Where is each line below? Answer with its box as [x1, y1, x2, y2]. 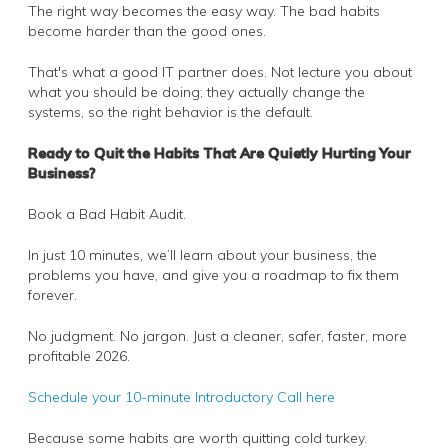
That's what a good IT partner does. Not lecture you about [28, 62, 412, 81]
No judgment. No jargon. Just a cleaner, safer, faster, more [28, 326, 407, 345]
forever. [28, 285, 77, 304]
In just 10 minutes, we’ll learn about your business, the [28, 245, 377, 264]
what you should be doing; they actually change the [28, 82, 365, 101]
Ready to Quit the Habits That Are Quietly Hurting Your [28, 143, 411, 162]
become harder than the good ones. [28, 21, 266, 40]
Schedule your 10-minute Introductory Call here [28, 387, 335, 406]
